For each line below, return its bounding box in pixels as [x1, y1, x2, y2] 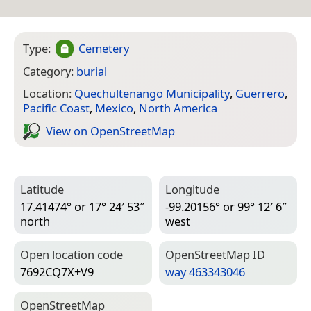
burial [76, 62, 107, 79]
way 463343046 [165, 263, 245, 280]
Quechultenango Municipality [74, 85, 230, 102]
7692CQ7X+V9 [20, 263, 94, 280]
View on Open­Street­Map [46, 122, 175, 139]
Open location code [20, 246, 123, 263]
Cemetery [78, 40, 130, 56]
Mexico [95, 100, 133, 117]
